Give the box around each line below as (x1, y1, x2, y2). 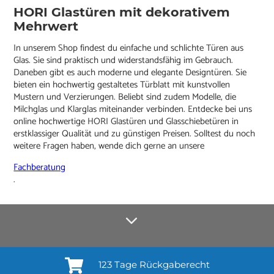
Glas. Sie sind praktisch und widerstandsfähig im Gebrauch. (13, 53, 234, 68)
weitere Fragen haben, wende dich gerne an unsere (13, 138, 207, 154)
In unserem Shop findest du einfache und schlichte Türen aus (13, 40, 244, 56)
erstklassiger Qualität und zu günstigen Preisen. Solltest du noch (13, 126, 256, 142)
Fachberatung (13, 160, 66, 176)
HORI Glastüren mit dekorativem (13, 4, 231, 20)
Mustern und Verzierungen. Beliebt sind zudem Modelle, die (13, 89, 237, 105)
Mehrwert (13, 18, 79, 34)
